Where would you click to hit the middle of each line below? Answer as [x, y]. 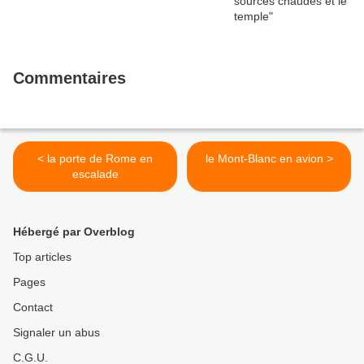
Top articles [42, 257]
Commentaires [69, 78]
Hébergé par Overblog [74, 232]
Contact [33, 308]
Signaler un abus [56, 333]
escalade [95, 174]
